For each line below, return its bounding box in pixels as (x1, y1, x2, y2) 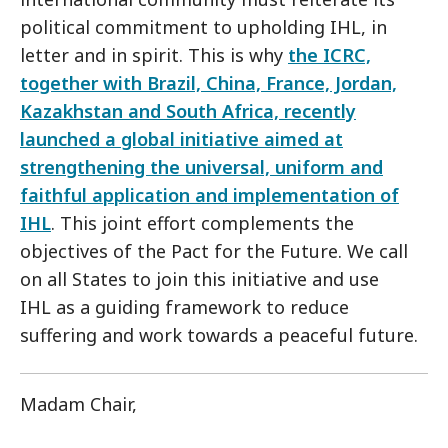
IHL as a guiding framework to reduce (20, 295, 349, 319)
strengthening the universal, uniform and (20, 155, 383, 179)
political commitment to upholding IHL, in (20, 15, 387, 39)
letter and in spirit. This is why (20, 43, 288, 67)
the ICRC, (288, 43, 371, 67)
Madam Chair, (20, 392, 137, 416)
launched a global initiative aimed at (20, 127, 343, 151)
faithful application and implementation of (20, 183, 399, 207)
